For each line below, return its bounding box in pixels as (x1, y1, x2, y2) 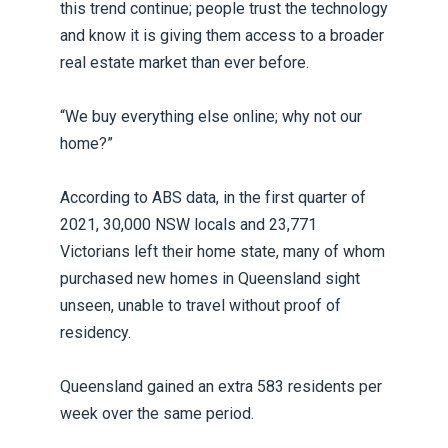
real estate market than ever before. (60, 52, 309, 72)
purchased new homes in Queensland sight (60, 268, 360, 288)
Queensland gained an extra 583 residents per (60, 376, 382, 396)
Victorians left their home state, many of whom (60, 241, 385, 261)
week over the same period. (60, 403, 254, 423)
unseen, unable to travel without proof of (60, 295, 341, 315)
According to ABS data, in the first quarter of (60, 187, 366, 207)
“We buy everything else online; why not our (60, 106, 362, 126)
